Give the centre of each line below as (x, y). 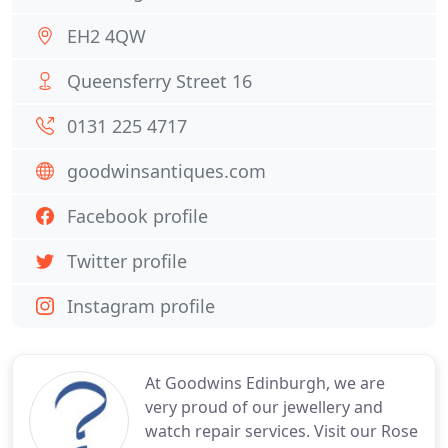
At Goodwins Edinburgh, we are (265, 383)
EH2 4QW (106, 36)
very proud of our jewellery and (264, 407)
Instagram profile (141, 306)
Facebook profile (137, 216)
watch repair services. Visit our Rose (281, 431)
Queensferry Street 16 (159, 81)
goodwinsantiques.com (166, 171)
